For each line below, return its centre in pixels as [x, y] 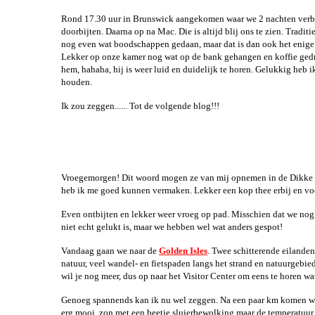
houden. [79, 82]
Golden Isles [183, 251]
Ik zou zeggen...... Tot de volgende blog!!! [148, 106]
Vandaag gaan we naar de [110, 251]
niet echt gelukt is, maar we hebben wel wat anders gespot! [181, 227]
